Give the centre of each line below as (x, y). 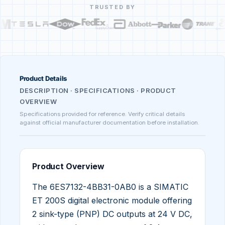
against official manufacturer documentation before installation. (109, 122)
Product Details (43, 78)
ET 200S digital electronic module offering (112, 200)
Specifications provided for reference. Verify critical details (102, 114)
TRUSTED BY (113, 7)
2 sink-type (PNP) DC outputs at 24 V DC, (112, 214)
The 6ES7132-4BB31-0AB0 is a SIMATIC (110, 187)
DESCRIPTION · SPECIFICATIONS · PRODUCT (98, 90)
